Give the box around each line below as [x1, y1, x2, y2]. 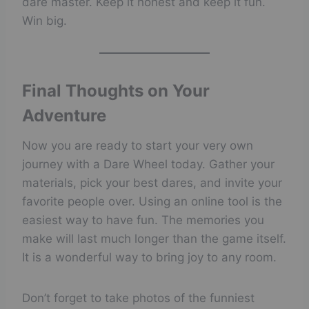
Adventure [22, 105, 106, 126]
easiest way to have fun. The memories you [22, 212, 264, 227]
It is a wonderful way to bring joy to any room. [22, 250, 277, 264]
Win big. [22, 13, 67, 28]
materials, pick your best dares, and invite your [22, 175, 282, 190]
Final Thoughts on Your [22, 80, 210, 101]
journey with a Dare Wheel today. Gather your [22, 157, 275, 171]
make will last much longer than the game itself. [22, 231, 286, 246]
